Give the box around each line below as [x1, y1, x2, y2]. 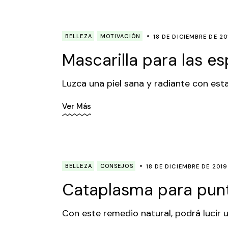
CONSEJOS [100, 162, 133, 170]
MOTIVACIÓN [100, 32, 140, 40]
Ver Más [62, 101, 91, 112]
